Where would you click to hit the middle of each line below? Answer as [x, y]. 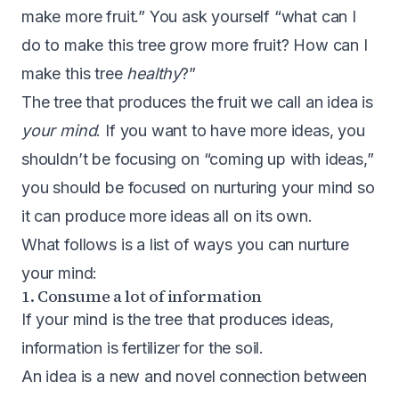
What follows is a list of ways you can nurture [185, 244]
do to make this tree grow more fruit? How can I [195, 45]
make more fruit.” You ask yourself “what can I [189, 16]
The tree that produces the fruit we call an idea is [198, 102]
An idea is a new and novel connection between [195, 376]
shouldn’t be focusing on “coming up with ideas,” [198, 159]
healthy [154, 73]
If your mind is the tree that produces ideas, [178, 319]
